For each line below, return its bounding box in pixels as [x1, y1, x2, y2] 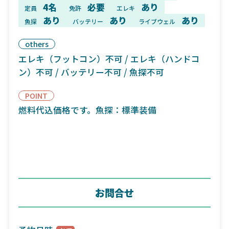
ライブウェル [139, 16, 176, 26]
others [25, 38, 49, 49]
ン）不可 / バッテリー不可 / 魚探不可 [18, 65, 164, 78]
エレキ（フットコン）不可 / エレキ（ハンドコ [18, 52, 200, 65]
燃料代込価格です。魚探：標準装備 [18, 104, 156, 117]
